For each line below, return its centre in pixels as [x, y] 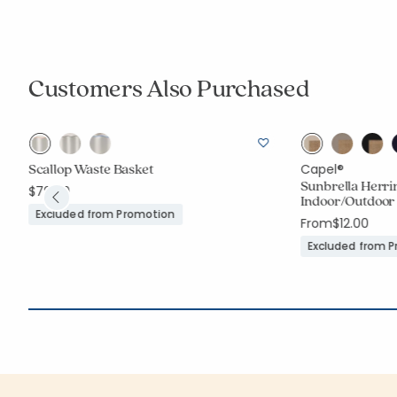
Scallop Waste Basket [90, 169]
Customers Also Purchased [169, 87]
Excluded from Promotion [105, 214]
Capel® [322, 169]
